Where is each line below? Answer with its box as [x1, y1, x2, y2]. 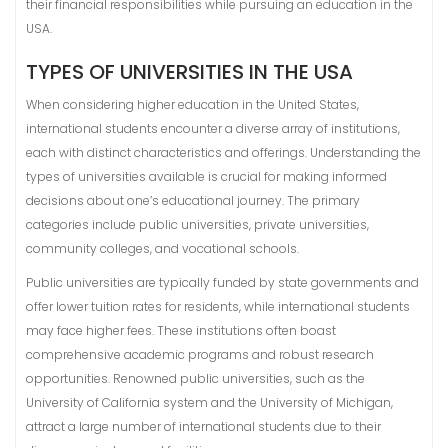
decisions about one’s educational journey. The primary [26, 192, 360, 209]
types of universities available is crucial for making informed [26, 168, 387, 185]
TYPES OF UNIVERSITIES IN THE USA [26, 58, 353, 86]
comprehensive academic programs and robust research [26, 346, 374, 363]
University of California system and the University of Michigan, [26, 394, 393, 411]
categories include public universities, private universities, [26, 216, 369, 233]
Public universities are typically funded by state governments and [26, 274, 419, 291]
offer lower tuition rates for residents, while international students [26, 298, 410, 315]
